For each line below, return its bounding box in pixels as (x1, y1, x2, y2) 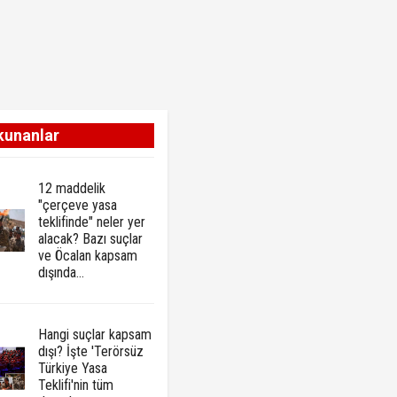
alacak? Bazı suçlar (37, 230, 143, 248)
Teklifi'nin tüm (37, 377, 113, 394)
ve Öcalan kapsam (37, 247, 137, 265)
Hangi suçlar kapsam (37, 326, 152, 344)
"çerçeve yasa (37, 197, 117, 214)
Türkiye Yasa (37, 360, 107, 378)
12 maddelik (37, 180, 105, 198)
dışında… (37, 264, 84, 282)
